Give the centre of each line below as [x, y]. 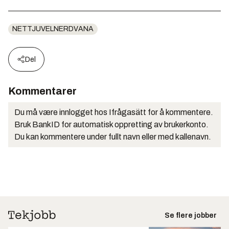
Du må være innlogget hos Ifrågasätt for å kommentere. [114, 112]
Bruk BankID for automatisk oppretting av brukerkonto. [111, 124]
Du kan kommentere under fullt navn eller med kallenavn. [113, 137]
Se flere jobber [191, 215]
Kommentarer [42, 91]
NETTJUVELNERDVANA [53, 29]
